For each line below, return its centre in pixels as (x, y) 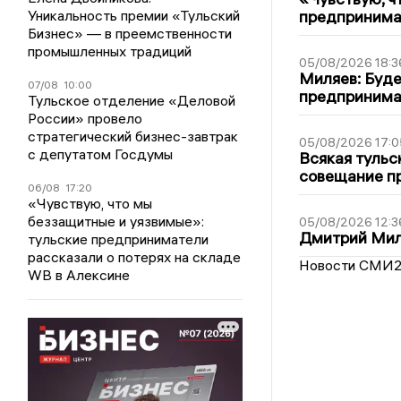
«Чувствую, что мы (90, 204)
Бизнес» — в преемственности (130, 34)
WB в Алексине (79, 275)
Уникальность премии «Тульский (134, 16)
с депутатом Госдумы (101, 154)
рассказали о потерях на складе (135, 257)
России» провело (85, 119)
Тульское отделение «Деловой (132, 101)
